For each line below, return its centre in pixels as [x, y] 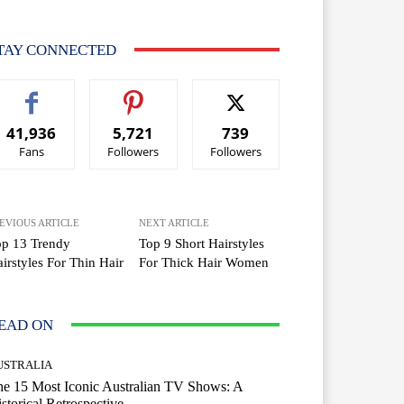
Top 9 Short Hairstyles [202, 243]
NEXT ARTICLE [174, 222]
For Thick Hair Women [204, 262]
